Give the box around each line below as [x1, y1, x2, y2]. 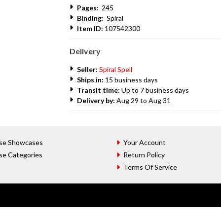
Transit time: [77, 86, 120, 94]
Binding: [77, 14, 104, 22]
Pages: [77, 3, 99, 12]
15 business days [104, 75, 158, 84]
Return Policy [123, 150, 165, 159]
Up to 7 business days [120, 86, 189, 94]
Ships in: [77, 75, 104, 84]
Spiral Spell [99, 65, 132, 74]
